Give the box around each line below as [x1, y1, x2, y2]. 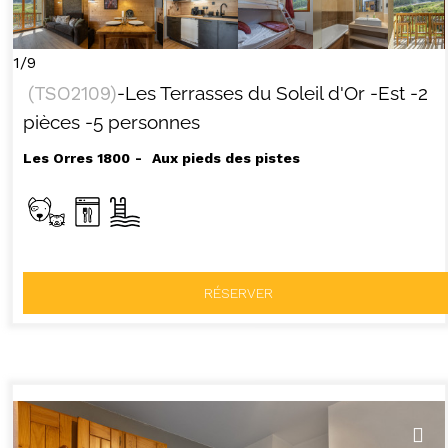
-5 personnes [84, 110, 200, 133]
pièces [22, 110, 80, 133]
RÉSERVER [204, 284, 274, 301]
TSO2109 [33, 81, 110, 105]
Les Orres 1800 [22, 149, 130, 166]
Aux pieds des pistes [151, 149, 300, 166]
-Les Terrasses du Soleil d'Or [116, 81, 365, 104]
